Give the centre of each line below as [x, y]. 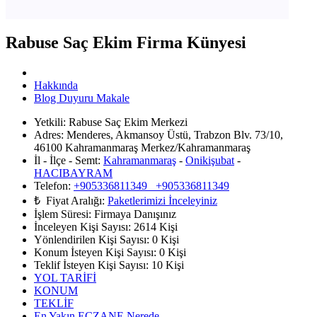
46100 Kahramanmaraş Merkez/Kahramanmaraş [142, 148]
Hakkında [56, 86]
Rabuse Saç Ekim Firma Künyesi [126, 43]
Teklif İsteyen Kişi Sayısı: [91, 265]
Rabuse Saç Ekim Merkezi [127, 122]
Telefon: [52, 186]
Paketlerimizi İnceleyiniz [162, 201]
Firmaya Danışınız [134, 214]
